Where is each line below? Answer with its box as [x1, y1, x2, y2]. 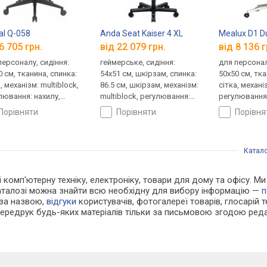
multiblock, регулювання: [100, 92, 191, 101]
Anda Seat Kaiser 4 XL [100, 28, 184, 38]
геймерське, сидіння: [100, 58, 176, 67]
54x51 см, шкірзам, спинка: [100, 69, 197, 79]
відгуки [46, 196, 77, 207]
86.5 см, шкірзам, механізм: [100, 80, 199, 90]
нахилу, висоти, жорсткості [100, 103, 201, 113]
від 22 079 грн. [100, 41, 166, 53]
